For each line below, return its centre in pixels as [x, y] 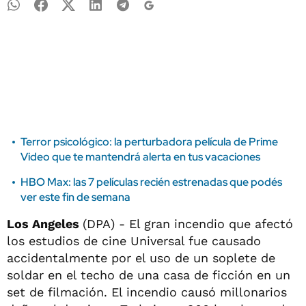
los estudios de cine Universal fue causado [134, 241]
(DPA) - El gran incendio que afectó [188, 224]
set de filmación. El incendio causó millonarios [147, 292]
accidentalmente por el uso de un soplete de [141, 258]
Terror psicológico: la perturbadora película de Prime [149, 142]
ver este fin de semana [75, 197]
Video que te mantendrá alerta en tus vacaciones [140, 157]
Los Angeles [45, 224]
